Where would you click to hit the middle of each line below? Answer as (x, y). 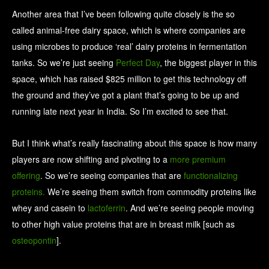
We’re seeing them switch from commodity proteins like (151, 192)
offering (26, 176)
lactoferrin (107, 208)
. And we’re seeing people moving (190, 208)
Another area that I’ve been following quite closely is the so (123, 14)
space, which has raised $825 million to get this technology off (129, 79)
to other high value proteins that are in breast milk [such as (123, 224)
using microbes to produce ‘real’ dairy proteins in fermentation (129, 47)
